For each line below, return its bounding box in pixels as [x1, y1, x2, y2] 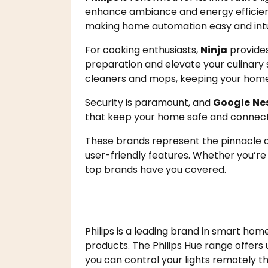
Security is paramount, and [85, 96, 213, 110]
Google [213, 96, 250, 110]
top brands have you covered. [85, 163, 229, 177]
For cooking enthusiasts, [85, 43, 200, 57]
